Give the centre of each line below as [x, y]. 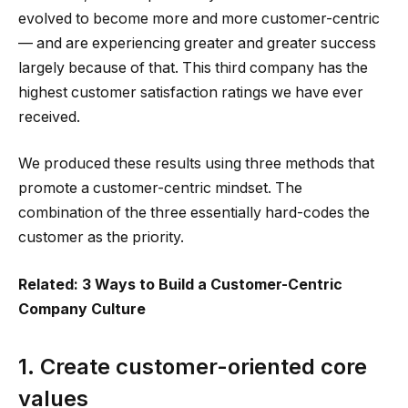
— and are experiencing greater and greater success [197, 43]
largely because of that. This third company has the [193, 67]
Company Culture [82, 309]
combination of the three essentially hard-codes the [194, 213]
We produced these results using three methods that [196, 164]
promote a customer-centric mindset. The [160, 189]
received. [49, 117]
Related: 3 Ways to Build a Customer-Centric [180, 284]
